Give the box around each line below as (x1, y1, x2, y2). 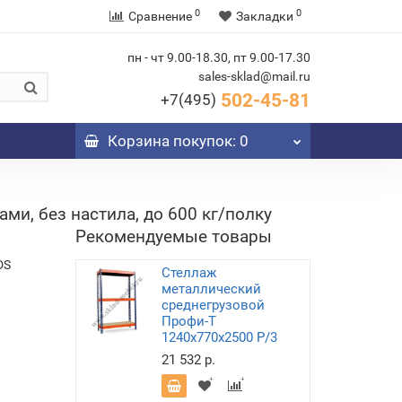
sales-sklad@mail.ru (198, 69, 310, 83)
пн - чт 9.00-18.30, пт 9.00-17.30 (127, 50, 310, 65)
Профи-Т (161, 313, 216, 329)
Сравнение (128, 9, 192, 23)
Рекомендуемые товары (74, 226, 272, 247)
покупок (169, 132, 232, 150)
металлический (161, 281, 261, 297)
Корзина (107, 132, 170, 150)
